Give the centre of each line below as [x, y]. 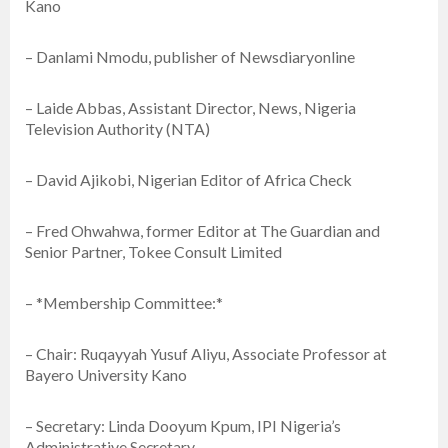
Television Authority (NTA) [117, 129]
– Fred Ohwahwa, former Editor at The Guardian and [202, 231]
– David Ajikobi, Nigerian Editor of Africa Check [188, 180]
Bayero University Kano [106, 375]
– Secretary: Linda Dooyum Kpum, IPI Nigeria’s [183, 426]
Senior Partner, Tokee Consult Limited [153, 252]
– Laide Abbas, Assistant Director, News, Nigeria [190, 108]
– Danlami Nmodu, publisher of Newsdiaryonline [190, 57]
